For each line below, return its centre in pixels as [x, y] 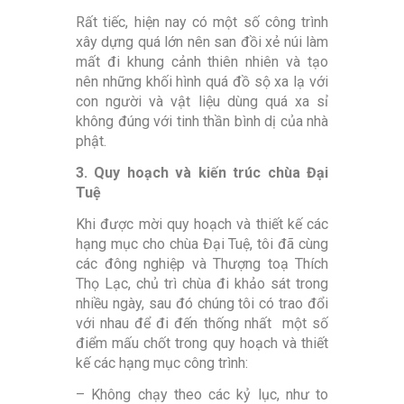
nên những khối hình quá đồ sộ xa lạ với [202, 82]
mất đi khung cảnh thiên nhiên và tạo [202, 62]
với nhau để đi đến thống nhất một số [202, 324]
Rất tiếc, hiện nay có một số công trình [202, 23]
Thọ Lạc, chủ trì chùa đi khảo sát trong [202, 284]
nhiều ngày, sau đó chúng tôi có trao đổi [202, 304]
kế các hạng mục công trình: [162, 363]
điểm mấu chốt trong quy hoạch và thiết [202, 344]
